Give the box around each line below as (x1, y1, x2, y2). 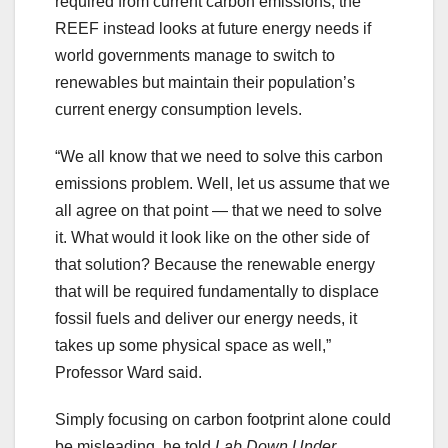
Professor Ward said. (55, 363, 202, 381)
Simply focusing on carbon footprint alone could (55, 410, 391, 428)
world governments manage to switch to (55, 46, 335, 64)
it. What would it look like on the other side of (55, 228, 369, 246)
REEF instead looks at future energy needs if (55, 19, 371, 37)
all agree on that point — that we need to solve (55, 201, 382, 219)
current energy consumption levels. (55, 100, 302, 118)
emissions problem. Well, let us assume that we (55, 174, 390, 192)
